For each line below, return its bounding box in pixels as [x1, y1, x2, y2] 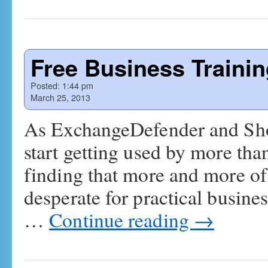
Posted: [31, 79, 60, 92]
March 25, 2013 [31, 91, 90, 103]
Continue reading [49, 206, 194, 233]
